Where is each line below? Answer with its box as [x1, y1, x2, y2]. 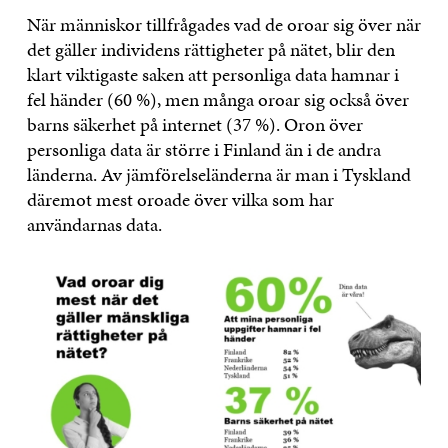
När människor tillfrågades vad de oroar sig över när [26, 11, 421, 39]
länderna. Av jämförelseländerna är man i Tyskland [26, 161, 411, 189]
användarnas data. [26, 211, 162, 239]
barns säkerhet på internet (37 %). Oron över [26, 111, 363, 139]
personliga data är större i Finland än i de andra [26, 136, 381, 164]
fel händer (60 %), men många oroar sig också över [26, 86, 409, 114]
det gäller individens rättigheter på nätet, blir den [26, 36, 395, 64]
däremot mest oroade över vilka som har [26, 186, 334, 214]
